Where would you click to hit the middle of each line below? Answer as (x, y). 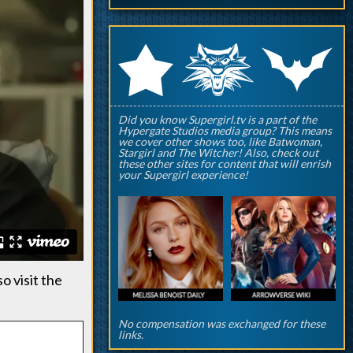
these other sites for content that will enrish (225, 163)
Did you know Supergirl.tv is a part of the (217, 119)
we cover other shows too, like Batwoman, (220, 141)
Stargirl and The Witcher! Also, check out (218, 152)
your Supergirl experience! (183, 175)
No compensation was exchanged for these (222, 323)
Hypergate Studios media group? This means (225, 130)
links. (131, 334)
